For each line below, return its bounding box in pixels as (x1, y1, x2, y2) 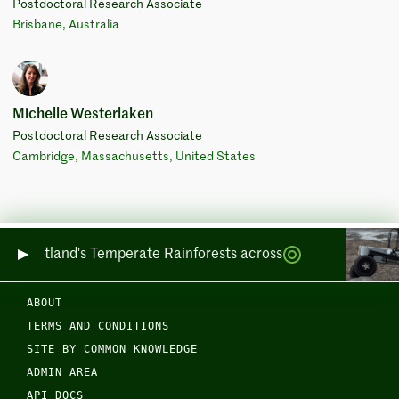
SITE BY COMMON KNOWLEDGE (27, 343, 198, 355)
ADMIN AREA (27, 366, 98, 379)
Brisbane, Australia (12, 20, 119, 31)
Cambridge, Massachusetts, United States (12, 151, 256, 163)
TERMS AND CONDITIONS (27, 320, 169, 332)
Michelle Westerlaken (12, 108, 153, 122)
